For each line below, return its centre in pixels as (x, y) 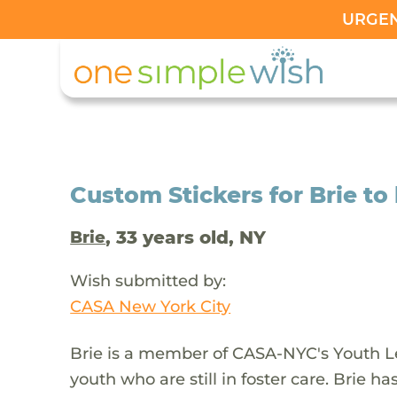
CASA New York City (151, 306)
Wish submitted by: (148, 280)
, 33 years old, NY (186, 237)
